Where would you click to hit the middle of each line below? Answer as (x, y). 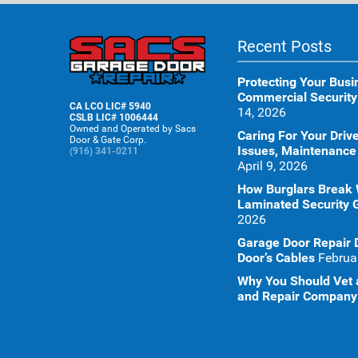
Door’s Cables (276, 258)
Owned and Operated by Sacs (133, 128)
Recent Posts (284, 46)
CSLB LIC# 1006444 (114, 117)
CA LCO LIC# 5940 (110, 106)
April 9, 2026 (272, 166)
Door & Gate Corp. (108, 139)
